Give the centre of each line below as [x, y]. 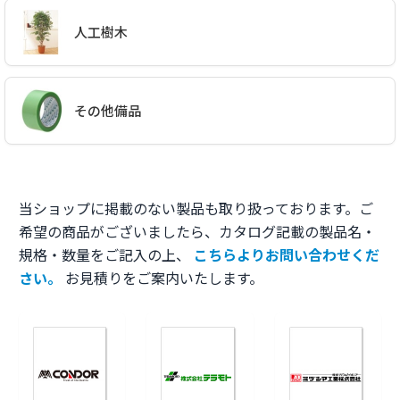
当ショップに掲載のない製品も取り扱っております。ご [196, 209]
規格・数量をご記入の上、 [106, 256]
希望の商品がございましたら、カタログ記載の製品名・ [197, 233]
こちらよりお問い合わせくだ [287, 256]
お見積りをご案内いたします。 [162, 279]
